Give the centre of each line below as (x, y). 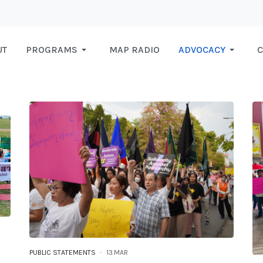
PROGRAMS (52, 50)
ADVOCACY (202, 50)
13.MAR (117, 253)
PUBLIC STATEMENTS (63, 253)
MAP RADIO (134, 50)
